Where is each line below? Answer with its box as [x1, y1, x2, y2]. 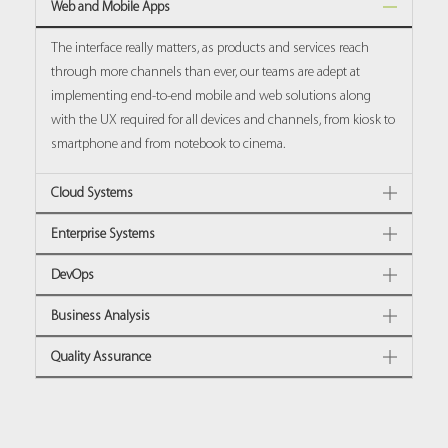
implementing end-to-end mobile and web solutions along [51, 86, 371, 104]
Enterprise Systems [51, 224, 155, 242]
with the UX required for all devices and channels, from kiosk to [51, 110, 395, 128]
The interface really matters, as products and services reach [51, 38, 369, 56]
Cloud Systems [51, 183, 133, 201]
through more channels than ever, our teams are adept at [51, 62, 360, 80]
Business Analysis [51, 306, 150, 324]
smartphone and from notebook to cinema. [51, 134, 285, 152]
